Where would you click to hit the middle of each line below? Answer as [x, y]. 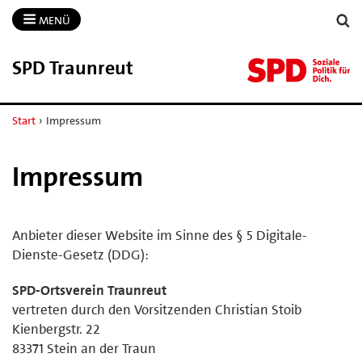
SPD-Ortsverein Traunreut [89, 290]
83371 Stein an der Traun [84, 348]
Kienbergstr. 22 [56, 328]
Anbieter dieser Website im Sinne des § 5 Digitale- [160, 235]
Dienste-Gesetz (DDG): [80, 254]
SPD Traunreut [73, 67]
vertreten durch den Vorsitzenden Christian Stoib [157, 309]
